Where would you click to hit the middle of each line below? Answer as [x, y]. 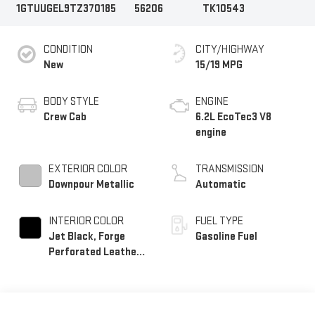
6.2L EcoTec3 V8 [233, 117]
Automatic [221, 184]
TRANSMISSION [230, 169]
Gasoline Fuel [226, 236]
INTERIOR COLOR [86, 221]
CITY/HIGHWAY [230, 49]
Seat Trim [71, 267]
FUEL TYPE [219, 221]
